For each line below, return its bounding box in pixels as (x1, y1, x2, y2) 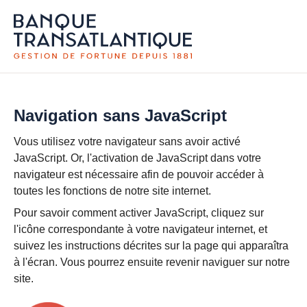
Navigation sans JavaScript (14, 106, 227, 125)
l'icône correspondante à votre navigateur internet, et (14, 223, 267, 236)
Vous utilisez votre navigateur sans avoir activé (14, 136, 241, 148)
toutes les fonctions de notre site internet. (14, 185, 211, 197)
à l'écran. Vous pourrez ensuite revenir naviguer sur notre (14, 256, 290, 269)
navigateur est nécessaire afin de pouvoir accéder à (14, 169, 264, 181)
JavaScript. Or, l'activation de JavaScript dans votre (14, 152, 261, 164)
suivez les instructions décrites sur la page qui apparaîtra (14, 240, 288, 252)
